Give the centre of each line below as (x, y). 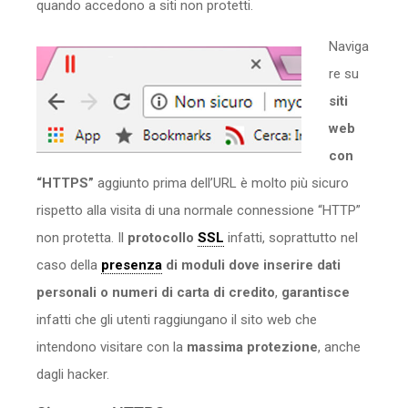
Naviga (349, 46)
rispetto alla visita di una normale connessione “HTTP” (199, 210)
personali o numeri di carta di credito (156, 292)
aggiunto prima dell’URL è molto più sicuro (221, 183)
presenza (132, 265)
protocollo (163, 237)
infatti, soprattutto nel (291, 237)
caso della (69, 265)
